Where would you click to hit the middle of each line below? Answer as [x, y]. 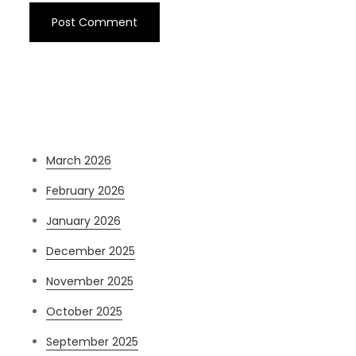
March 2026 [79, 161]
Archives [60, 115]
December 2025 [91, 252]
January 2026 [84, 221]
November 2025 [90, 282]
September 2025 [93, 342]
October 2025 [85, 312]
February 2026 [86, 191]
